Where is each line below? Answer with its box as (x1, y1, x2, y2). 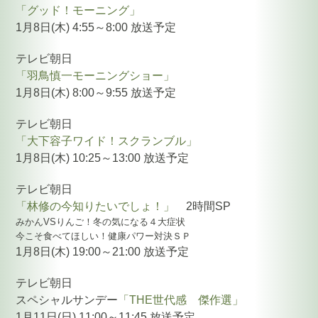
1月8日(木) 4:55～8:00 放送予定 (16, 21, 177, 33)
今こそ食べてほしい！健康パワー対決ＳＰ (16, 230, 192, 241)
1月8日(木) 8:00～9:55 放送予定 (16, 86, 177, 99)
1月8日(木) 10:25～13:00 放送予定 (16, 151, 190, 164)
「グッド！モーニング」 (16, 4, 141, 16)
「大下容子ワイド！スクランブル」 (16, 134, 198, 147)
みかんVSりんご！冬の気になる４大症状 (16, 216, 186, 227)
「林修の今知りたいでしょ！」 (16, 199, 175, 212)
